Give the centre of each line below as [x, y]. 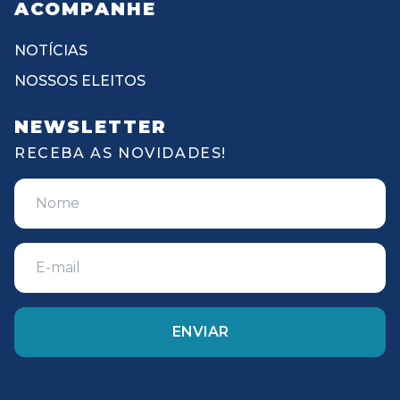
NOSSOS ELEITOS [80, 80]
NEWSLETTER [91, 126]
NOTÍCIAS [51, 50]
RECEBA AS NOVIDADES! [121, 153]
